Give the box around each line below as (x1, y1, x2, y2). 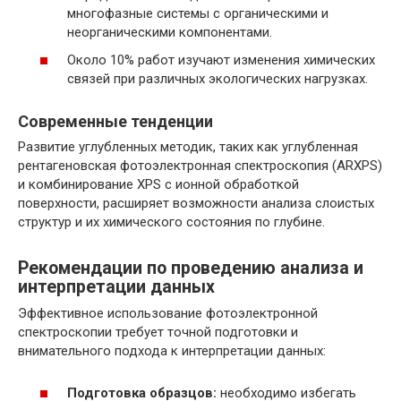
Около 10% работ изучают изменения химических (67, 52, 375, 69)
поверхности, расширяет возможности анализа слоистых (18, 195, 374, 212)
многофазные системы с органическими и (67, 4, 328, 21)
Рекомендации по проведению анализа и (18, 257, 363, 278)
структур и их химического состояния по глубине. (18, 214, 325, 231)
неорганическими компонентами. (67, 23, 272, 40)
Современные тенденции (18, 112, 213, 132)
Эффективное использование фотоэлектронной (18, 305, 318, 322)
